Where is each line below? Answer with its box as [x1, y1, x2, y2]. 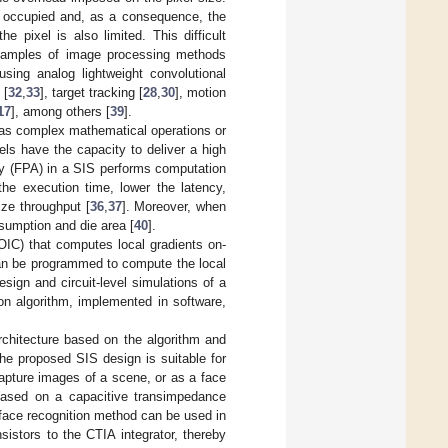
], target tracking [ [40, 84, 143, 100]
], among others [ [11, 103, 110, 119]
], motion [175, 84, 226, 100]
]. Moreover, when [121, 198, 227, 214]
